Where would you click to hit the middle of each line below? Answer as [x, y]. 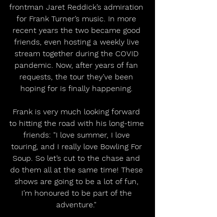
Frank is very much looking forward [77, 111]
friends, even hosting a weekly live [77, 42]
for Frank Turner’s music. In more [77, 18]
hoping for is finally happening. [77, 88]
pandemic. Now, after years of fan [77, 65]
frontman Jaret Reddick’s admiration [77, 7]
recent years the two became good [77, 30]
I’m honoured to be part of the [77, 193]
